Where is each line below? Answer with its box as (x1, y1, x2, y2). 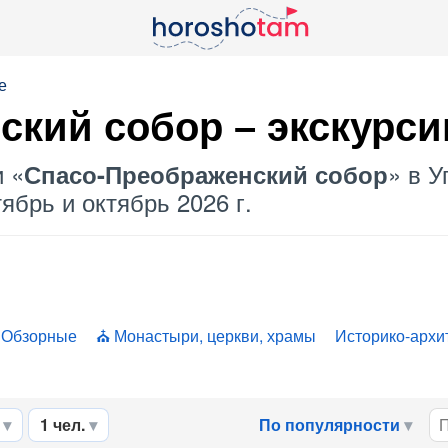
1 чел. (40, 413, 85, 436)
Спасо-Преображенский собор (24, 157, 388, 191)
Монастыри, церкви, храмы (114, 324, 316, 347)
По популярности (259, 413, 400, 436)
